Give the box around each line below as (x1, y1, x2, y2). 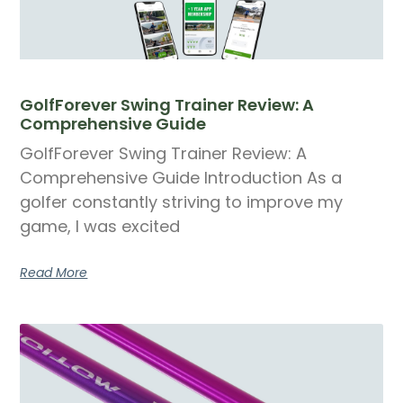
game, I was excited (20, 214, 181, 237)
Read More (20, 263, 88, 282)
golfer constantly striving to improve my (20, 190, 344, 213)
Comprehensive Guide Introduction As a (20, 166, 343, 189)
